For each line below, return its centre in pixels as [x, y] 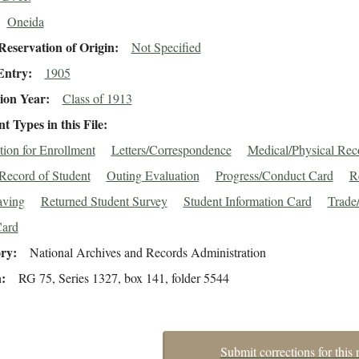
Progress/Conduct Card [274, 175]
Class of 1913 [97, 99]
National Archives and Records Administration [147, 252]
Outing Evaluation [153, 175]
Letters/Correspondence [171, 150]
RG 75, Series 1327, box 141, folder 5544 [123, 278]
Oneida [25, 22]
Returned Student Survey [104, 201]
